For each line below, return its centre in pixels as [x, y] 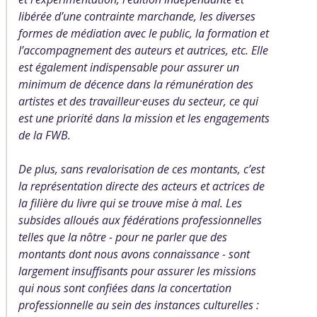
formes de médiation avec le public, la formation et [144, 33]
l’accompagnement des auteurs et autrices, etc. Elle [143, 50]
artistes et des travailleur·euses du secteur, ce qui [138, 101]
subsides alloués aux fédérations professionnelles [140, 220]
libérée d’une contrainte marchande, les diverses [137, 16]
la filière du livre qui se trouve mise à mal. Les [130, 203]
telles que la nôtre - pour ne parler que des [123, 237]
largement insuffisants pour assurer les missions [137, 271]
